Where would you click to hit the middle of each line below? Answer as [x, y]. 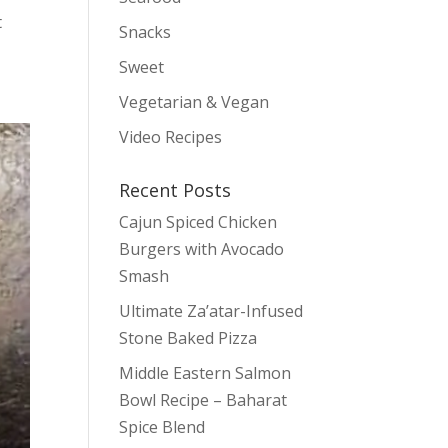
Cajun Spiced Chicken [198, 222]
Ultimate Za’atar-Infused [211, 311]
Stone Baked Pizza [188, 338]
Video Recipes [171, 137]
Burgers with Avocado [202, 249]
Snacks [145, 32]
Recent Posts [175, 190]
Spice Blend [162, 427]
